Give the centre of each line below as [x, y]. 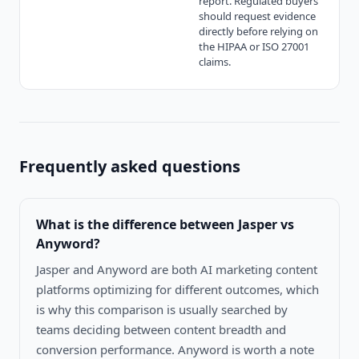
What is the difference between [137, 224]
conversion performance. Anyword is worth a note [175, 349]
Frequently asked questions [130, 166]
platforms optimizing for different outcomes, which [177, 289]
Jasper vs [266, 224]
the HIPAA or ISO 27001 [254, 46]
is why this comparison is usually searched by [162, 309]
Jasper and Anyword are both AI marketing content [177, 269]
